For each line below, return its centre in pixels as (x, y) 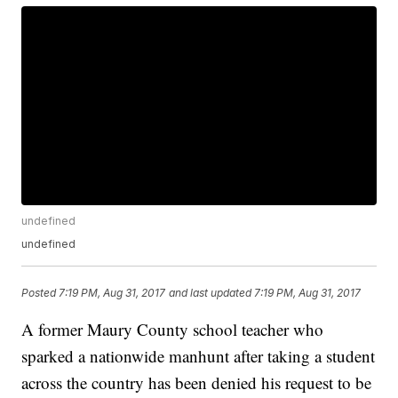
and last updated (211, 292)
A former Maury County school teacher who (173, 330)
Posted (40, 292)
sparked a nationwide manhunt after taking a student (199, 356)
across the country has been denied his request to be (197, 383)
